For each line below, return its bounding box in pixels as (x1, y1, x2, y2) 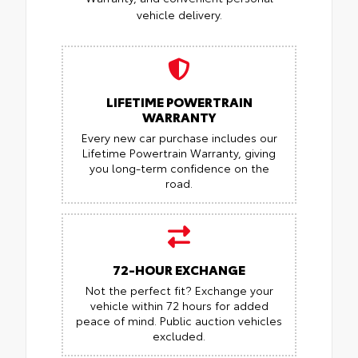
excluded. (153, 328, 205, 344)
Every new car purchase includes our (81, 129, 277, 146)
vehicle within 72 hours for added (89, 297, 268, 314)
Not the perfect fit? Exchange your (85, 282, 273, 299)
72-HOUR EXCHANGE (113, 260, 245, 279)
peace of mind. (76, 312, 160, 329)
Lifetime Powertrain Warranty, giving (82, 145, 276, 161)
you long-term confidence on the (89, 160, 269, 177)
